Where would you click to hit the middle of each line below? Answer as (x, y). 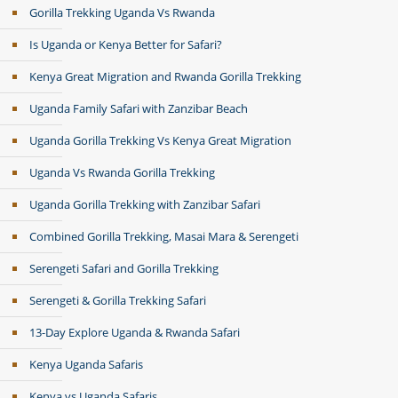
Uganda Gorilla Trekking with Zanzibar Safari (145, 204)
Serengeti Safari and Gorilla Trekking (124, 268)
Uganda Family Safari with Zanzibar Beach (139, 108)
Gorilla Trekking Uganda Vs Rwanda (122, 12)
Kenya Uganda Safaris (86, 364)
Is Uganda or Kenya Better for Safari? (126, 44)
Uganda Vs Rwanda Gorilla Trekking (122, 172)
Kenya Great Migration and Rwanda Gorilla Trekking (165, 76)
